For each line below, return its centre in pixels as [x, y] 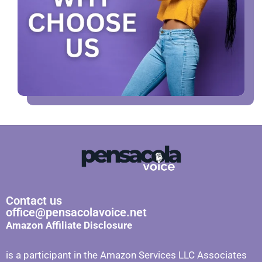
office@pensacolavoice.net [76, 212]
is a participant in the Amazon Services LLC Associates [126, 255]
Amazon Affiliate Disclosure [69, 225]
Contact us [34, 201]
